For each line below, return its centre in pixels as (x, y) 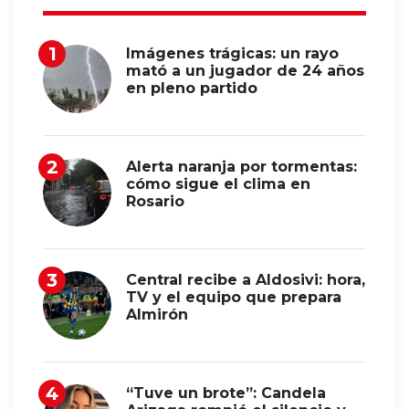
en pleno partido (192, 89)
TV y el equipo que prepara (234, 298)
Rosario (155, 202)
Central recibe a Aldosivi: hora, (246, 280)
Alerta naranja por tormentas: (241, 167)
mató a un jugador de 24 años (245, 71)
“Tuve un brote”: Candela (226, 393)
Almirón (157, 315)
